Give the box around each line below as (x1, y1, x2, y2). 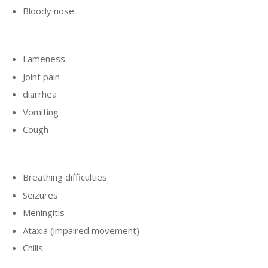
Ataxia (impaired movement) (23, 224, 139, 236)
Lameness (23, 53, 65, 65)
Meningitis (23, 206, 65, 219)
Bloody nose (23, 5, 74, 17)
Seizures (23, 188, 58, 201)
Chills (23, 242, 43, 254)
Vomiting (23, 105, 59, 118)
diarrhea (23, 88, 57, 100)
